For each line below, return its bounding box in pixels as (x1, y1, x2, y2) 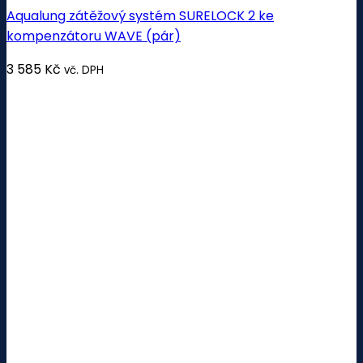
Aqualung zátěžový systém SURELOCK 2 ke (6, 6, 274, 25)
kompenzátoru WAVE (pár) (6, 26, 181, 45)
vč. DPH (64, 62, 104, 78)
